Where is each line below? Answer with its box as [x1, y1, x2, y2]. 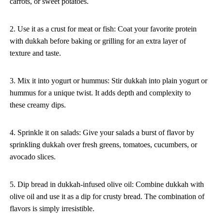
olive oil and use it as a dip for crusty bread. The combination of [10, 192, 204, 201]
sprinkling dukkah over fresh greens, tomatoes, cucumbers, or [10, 140, 197, 149]
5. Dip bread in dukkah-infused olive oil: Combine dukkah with [10, 180, 204, 189]
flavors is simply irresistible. [10, 204, 94, 213]
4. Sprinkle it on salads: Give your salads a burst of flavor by [10, 128, 194, 137]
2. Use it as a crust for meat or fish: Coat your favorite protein [10, 25, 197, 33]
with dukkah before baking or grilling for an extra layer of [10, 37, 186, 46]
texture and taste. [10, 49, 61, 58]
